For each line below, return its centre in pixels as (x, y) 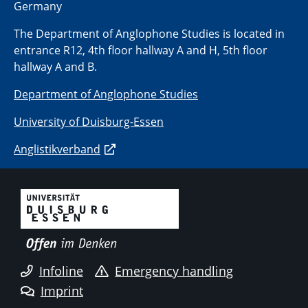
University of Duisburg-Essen (89, 122)
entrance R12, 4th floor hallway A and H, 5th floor (141, 51)
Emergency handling (174, 271)
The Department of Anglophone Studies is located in (149, 34)
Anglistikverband (57, 150)
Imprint (62, 291)
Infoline (61, 271)
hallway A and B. (55, 67)
